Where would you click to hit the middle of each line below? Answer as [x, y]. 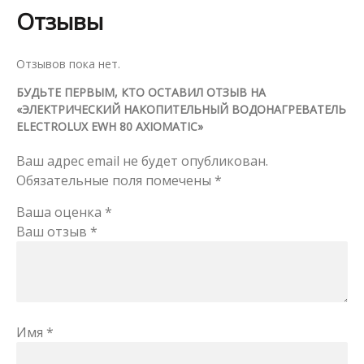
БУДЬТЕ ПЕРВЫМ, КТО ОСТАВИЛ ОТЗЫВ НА [141, 92]
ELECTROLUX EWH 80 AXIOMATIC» [110, 126]
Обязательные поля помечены [115, 180]
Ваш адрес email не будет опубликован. [142, 160]
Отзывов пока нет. [68, 63]
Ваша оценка [61, 212]
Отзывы [60, 21]
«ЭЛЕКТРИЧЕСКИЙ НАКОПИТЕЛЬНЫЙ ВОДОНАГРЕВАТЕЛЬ [181, 109]
